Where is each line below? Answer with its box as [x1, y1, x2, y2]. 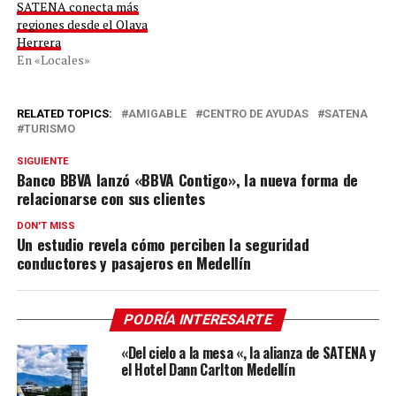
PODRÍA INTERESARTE [121, 311, 275, 329]
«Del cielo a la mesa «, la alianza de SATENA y [120, 342, 377, 364]
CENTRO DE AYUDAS [202, 107, 308, 121]
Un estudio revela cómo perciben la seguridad [16, 232, 309, 256]
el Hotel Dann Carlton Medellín [120, 359, 295, 381]
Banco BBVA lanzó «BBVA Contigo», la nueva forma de [16, 168, 359, 192]
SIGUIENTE [16, 156, 69, 168]
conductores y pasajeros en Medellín [16, 251, 251, 275]
